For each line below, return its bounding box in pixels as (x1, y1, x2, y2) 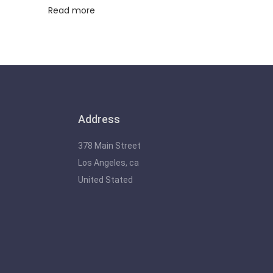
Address (78, 112, 120, 126)
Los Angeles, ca (78, 157, 139, 168)
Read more (48, 4, 95, 16)
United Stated (78, 174, 133, 185)
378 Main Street (78, 140, 141, 151)
